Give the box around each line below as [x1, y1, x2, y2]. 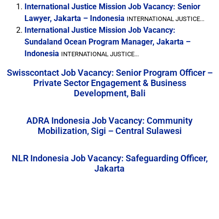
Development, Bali [73, 88, 146, 98]
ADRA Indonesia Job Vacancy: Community [26, 115, 193, 126]
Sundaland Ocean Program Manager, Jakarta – [24, 37, 191, 46]
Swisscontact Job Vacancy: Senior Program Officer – [6, 67, 213, 78]
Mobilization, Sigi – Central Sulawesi [37, 126, 182, 136]
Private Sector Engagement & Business [33, 78, 186, 88]
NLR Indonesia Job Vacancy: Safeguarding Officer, [11, 153, 208, 163]
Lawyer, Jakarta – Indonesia [24, 14, 125, 23]
